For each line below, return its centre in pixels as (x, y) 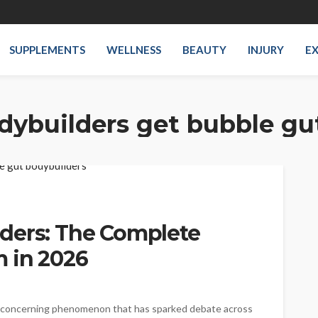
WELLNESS (134, 50)
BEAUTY (205, 50)
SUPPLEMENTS (48, 50)
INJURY (266, 50)
